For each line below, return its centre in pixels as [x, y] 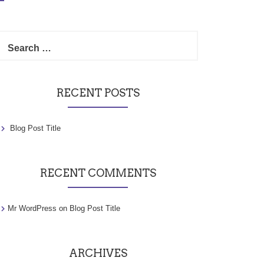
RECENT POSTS [98, 93]
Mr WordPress [32, 208]
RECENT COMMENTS [98, 173]
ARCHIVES [98, 253]
